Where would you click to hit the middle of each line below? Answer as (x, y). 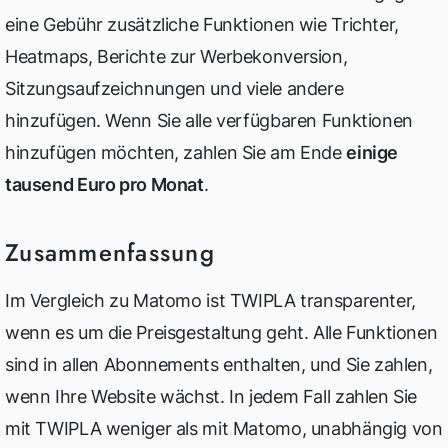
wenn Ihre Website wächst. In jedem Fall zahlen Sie (211, 396)
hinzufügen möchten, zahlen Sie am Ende (176, 152)
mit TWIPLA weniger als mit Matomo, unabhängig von (224, 428)
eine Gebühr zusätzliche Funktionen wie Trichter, (202, 24)
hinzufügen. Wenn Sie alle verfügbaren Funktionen (209, 120)
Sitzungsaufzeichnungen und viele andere (174, 88)
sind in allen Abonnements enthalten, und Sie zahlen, (219, 364)
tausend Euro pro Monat (104, 184)
